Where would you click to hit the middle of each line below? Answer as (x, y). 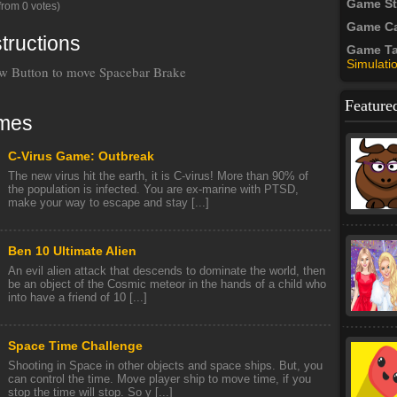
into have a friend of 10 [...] (78, 297)
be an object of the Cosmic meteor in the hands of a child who (167, 284)
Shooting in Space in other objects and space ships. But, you (165, 366)
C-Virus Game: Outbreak (81, 156)
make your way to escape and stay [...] (109, 202)
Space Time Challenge (75, 346)
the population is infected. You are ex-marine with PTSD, (153, 189)
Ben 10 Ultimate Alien (72, 251)
